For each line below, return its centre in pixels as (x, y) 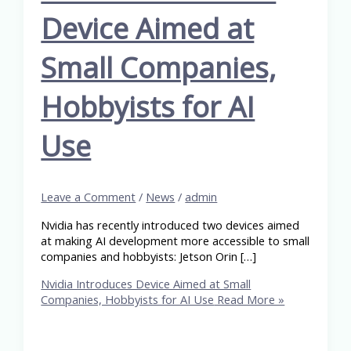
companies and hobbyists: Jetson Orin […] (149, 257)
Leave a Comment (89, 197)
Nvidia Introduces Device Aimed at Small (146, 283)
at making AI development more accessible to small (175, 241)
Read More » (250, 299)
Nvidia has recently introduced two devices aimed (170, 225)
